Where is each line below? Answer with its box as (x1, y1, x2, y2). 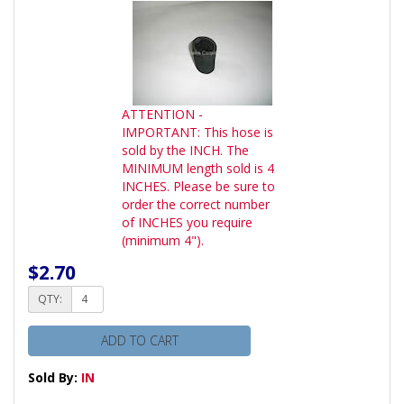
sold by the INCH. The (122, 141, 249, 159)
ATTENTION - (122, 105, 203, 123)
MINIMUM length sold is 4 (122, 159, 274, 177)
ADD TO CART (100, 331, 179, 349)
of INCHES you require (122, 213, 252, 231)
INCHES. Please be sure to (122, 177, 275, 195)
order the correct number (122, 195, 270, 213)
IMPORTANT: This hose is (122, 123, 273, 141)
